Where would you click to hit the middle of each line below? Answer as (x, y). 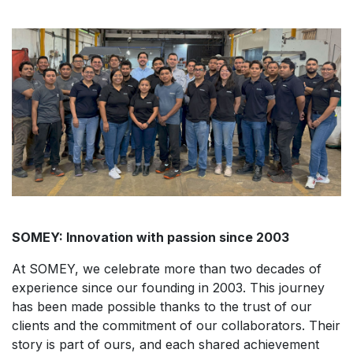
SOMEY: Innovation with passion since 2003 (150, 237)
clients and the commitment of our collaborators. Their (176, 325)
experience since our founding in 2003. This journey (168, 287)
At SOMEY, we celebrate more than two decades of (167, 268)
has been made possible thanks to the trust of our (162, 306)
